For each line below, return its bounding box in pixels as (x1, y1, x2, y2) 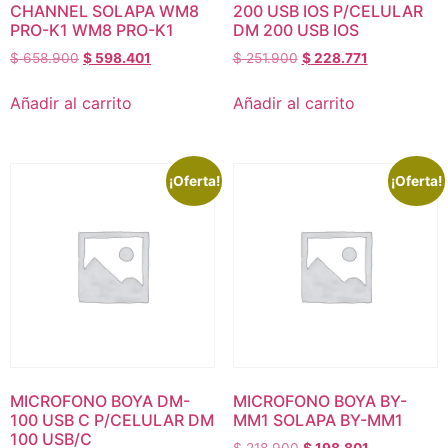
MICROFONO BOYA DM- (10, 391, 190, 412)
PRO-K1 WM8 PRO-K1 (10, 20, 174, 41)
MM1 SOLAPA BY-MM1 (232, 410, 403, 431)
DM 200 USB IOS (232, 20, 359, 41)
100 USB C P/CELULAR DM (10, 410, 214, 431)
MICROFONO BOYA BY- (232, 391, 407, 412)
